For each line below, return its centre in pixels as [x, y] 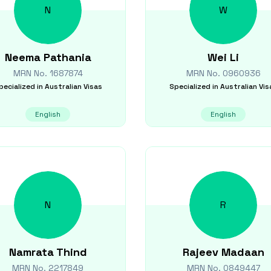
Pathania [67, 57]
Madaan [243, 252]
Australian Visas [73, 87]
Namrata [31, 252]
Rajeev [200, 252]
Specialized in [194, 87]
